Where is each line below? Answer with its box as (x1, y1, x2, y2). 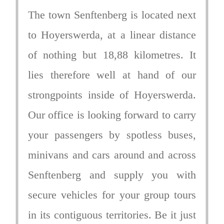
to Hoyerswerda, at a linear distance (28, 28, 196, 41)
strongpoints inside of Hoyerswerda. (28, 88, 196, 101)
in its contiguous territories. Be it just (28, 208, 196, 221)
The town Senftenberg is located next (28, 8, 196, 21)
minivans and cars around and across (28, 148, 196, 161)
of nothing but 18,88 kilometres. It (28, 48, 196, 61)
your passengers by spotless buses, (28, 128, 196, 141)
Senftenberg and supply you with (28, 168, 196, 181)
